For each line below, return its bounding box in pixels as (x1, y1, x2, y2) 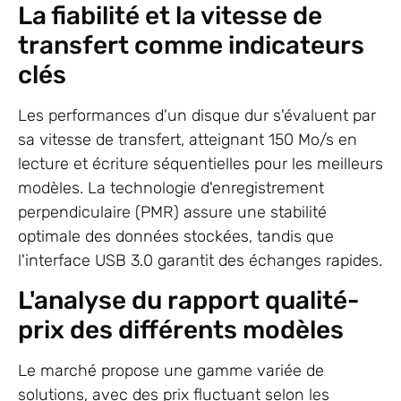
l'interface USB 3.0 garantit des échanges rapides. (18, 251, 382, 270)
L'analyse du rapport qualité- (18, 286, 359, 316)
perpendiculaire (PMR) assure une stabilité (18, 202, 327, 222)
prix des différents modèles (18, 315, 344, 346)
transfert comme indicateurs (18, 30, 364, 60)
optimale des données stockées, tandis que (18, 226, 334, 246)
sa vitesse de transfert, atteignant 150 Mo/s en (18, 130, 357, 149)
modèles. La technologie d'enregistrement (18, 178, 324, 198)
